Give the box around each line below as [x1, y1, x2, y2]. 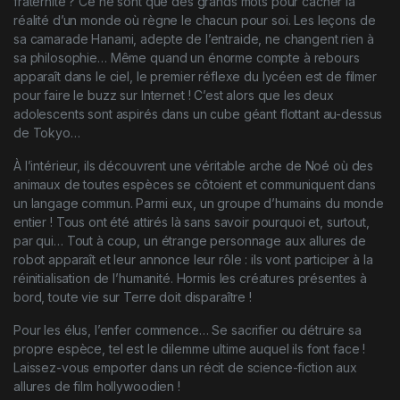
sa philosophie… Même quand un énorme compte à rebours [13, 49, 360, 65]
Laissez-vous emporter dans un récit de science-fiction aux [13, 359, 357, 375]
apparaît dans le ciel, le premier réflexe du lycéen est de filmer [13, 68, 377, 84]
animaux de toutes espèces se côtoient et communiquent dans [13, 176, 376, 192]
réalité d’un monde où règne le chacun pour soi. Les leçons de [13, 12, 376, 28]
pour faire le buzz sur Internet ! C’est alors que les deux [13, 87, 334, 103]
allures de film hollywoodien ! [13, 378, 180, 394]
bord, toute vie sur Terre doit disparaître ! [13, 288, 252, 304]
